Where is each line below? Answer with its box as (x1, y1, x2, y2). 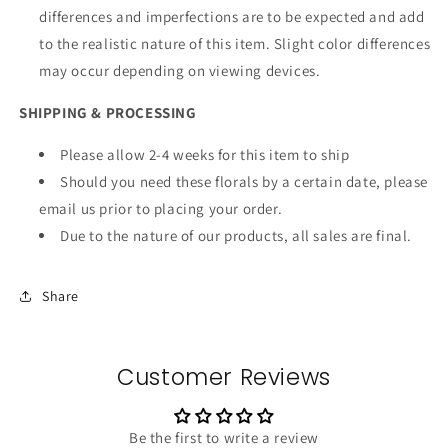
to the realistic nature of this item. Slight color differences (39, 34, 431, 54)
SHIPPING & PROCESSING (19, 103, 197, 123)
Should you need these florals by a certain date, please (60, 172, 429, 192)
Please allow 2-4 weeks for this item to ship (60, 145, 350, 165)
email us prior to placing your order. (39, 199, 286, 219)
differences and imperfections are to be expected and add (39, 7, 425, 27)
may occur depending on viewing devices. (39, 61, 325, 81)
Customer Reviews (117, 361, 331, 394)
